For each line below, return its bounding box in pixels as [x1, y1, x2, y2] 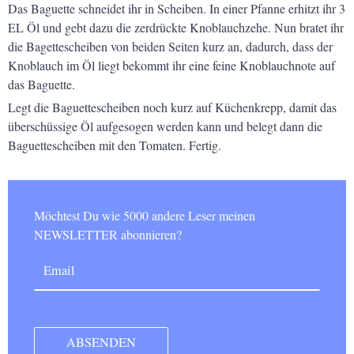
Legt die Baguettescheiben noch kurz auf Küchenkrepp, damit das [8, 98, 337, 115]
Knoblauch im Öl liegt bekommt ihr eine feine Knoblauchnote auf [8, 56, 335, 73]
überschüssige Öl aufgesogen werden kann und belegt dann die [8, 117, 322, 134]
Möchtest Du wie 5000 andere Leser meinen [33, 207, 45, 224]
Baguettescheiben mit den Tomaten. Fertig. [8, 136, 221, 153]
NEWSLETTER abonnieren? [33, 226, 182, 243]
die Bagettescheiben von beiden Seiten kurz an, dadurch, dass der [8, 37, 333, 55]
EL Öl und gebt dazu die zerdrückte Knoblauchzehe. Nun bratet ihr [8, 18, 344, 36]
